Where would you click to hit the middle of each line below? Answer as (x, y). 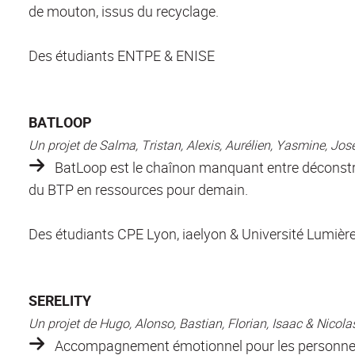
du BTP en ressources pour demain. (138, 189)
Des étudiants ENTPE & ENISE (122, 55)
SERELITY (60, 300)
